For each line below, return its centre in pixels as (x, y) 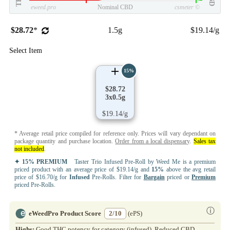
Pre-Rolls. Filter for (117, 177)
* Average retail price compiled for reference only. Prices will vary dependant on (115, 133)
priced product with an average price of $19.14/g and (83, 169)
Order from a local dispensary (152, 141)
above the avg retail (190, 169)
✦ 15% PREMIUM (41, 161)
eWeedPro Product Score (65, 213)
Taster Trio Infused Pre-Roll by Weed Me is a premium (142, 161)
